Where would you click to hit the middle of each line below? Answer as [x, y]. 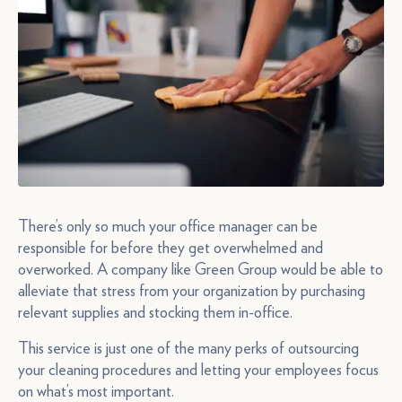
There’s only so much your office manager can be [168, 226]
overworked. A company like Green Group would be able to [201, 269]
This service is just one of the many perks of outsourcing [188, 348]
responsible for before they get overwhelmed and [170, 247]
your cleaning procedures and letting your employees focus [198, 369]
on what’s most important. [96, 391]
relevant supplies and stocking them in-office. [155, 312]
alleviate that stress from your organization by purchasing [192, 290]
